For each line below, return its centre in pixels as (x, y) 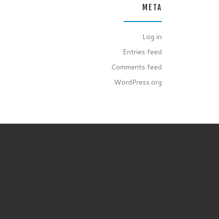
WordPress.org (138, 82)
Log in (152, 37)
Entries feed (142, 52)
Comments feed (136, 67)
